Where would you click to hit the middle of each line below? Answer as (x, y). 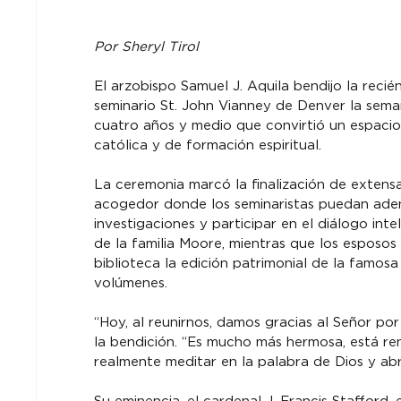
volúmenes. (130, 283)
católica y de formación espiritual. (207, 145)
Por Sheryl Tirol (146, 47)
